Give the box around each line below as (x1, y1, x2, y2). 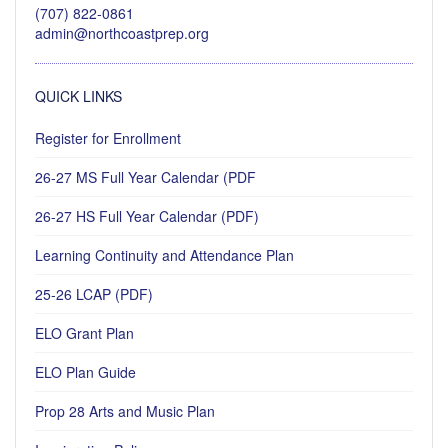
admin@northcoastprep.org (35, 22, 209, 43)
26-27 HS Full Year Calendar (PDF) (35, 205, 259, 226)
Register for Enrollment (35, 127, 181, 148)
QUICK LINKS (35, 85, 122, 106)
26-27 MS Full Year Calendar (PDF (35, 166, 256, 187)
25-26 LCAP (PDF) (35, 283, 153, 304)
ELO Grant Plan (35, 322, 134, 343)
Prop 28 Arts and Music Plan (35, 400, 215, 421)
